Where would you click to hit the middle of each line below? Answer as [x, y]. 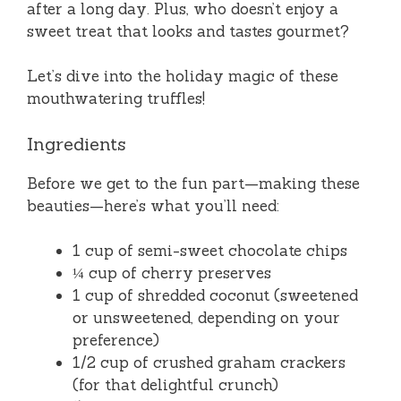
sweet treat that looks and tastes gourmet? [188, 31]
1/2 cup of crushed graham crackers [209, 363]
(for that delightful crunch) [175, 385]
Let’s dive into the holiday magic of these [183, 77]
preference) [116, 341]
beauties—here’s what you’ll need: [153, 205]
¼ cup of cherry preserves [172, 273]
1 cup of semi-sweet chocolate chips [210, 251]
